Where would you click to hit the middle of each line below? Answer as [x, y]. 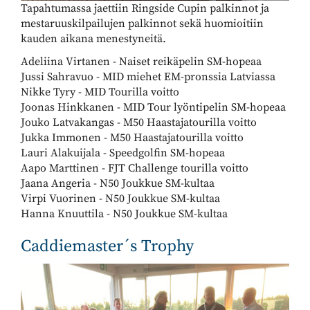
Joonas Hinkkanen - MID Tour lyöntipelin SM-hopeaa [153, 107]
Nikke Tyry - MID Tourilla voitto [100, 92]
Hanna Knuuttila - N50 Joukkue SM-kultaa [124, 213]
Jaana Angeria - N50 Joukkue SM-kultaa [118, 183]
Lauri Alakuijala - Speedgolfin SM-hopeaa [123, 153]
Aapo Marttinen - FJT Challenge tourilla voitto [135, 168]
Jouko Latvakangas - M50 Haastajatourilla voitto [139, 122]
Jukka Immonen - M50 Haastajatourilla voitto [132, 137]
